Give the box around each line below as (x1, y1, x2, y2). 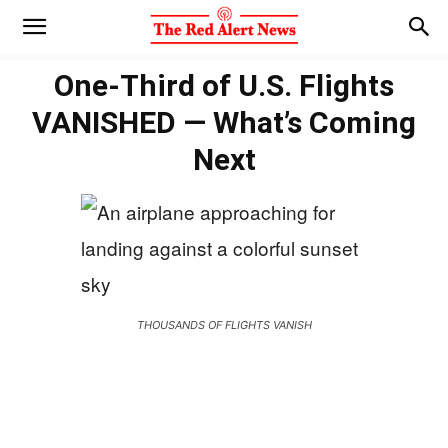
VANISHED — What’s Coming (32, 105, 416, 140)
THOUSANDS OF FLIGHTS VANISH (136, 318, 312, 332)
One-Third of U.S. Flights (54, 68, 394, 103)
